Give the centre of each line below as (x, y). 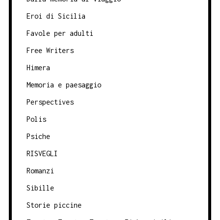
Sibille (40, 188)
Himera (38, 68)
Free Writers (50, 51)
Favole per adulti (60, 33)
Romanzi (40, 171)
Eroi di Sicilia (56, 16)
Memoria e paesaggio (64, 85)
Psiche (38, 137)
